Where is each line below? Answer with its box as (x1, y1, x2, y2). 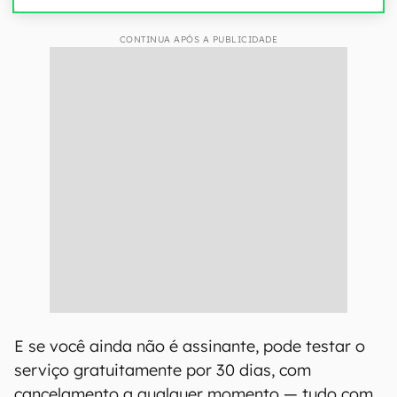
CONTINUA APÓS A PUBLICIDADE (119, 34, 278, 45)
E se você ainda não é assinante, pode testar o (14, 336, 365, 356)
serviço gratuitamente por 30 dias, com (14, 360, 311, 380)
